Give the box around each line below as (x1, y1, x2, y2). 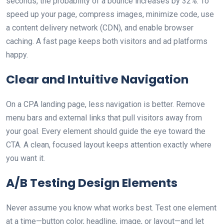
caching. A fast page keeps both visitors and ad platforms (6, 36, 207, 46)
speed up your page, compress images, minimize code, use (6, 9, 214, 19)
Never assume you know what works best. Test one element (6, 203, 216, 212)
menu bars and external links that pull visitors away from (6, 113, 202, 122)
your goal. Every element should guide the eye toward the (6, 126, 205, 136)
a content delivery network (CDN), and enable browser (6, 23, 193, 32)
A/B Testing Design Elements (6, 174, 177, 191)
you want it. (6, 153, 45, 163)
